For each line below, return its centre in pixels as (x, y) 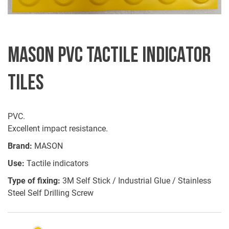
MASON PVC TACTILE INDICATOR (109, 54)
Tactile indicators (56, 164)
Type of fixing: (34, 181)
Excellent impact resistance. (58, 129)
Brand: (20, 146)
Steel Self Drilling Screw (51, 193)
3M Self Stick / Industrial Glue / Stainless (136, 181)
